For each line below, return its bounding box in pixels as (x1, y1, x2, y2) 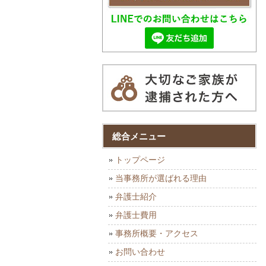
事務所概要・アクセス (115, 229, 198, 238)
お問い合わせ (115, 248, 165, 256)
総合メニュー (112, 132, 166, 141)
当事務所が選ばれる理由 (115, 174, 207, 183)
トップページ (115, 156, 165, 164)
